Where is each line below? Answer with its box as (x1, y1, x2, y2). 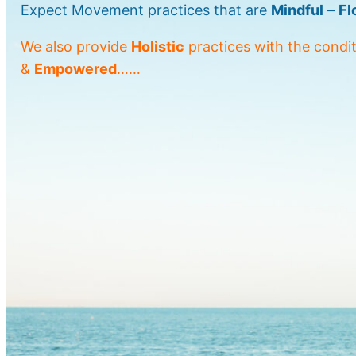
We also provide (21, 38, 131, 56)
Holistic (131, 38, 184, 56)
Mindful (271, 2, 323, 19)
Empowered (34, 60, 117, 78)
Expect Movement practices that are (21, 2, 271, 19)
